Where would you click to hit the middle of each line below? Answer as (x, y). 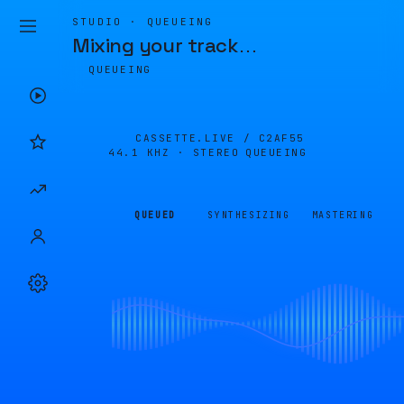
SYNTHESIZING (249, 215)
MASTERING (343, 215)
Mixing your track (155, 45)
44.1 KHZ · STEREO (174, 152)
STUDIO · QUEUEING (143, 22)
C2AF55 (281, 138)
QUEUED (155, 215)
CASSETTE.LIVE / (197, 138)
